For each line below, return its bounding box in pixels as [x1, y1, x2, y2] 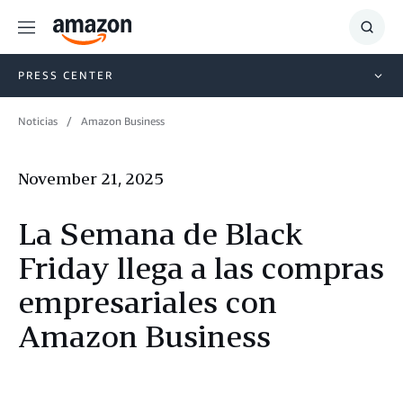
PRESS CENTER [18, 67, 113, 82]
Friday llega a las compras [18, 249, 384, 286]
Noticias [18, 114, 58, 128]
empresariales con [18, 283, 277, 320]
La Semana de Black [18, 215, 302, 252]
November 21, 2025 [18, 168, 164, 188]
